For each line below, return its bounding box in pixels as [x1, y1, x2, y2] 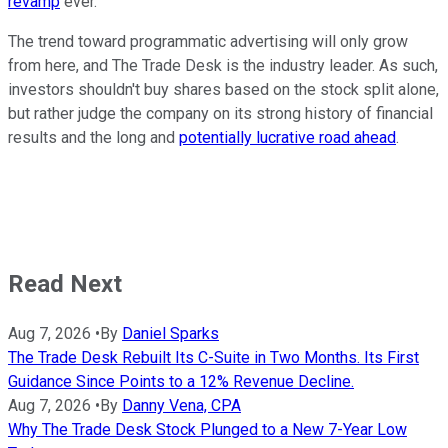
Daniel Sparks [122, 324, 219, 344]
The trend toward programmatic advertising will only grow [8, 32, 408, 52]
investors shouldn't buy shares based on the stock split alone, [8, 80, 439, 100]
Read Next [8, 270, 122, 299]
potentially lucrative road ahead [179, 128, 396, 148]
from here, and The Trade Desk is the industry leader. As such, [8, 56, 438, 76]
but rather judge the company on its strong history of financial [8, 104, 433, 124]
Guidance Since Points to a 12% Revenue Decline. [8, 372, 354, 392]
